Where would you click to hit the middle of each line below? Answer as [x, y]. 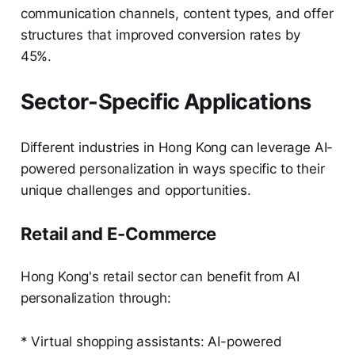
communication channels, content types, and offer [177, 14]
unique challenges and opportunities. [136, 191]
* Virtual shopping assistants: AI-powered [151, 342]
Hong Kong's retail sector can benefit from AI [160, 277]
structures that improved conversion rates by [160, 35]
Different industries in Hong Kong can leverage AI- [177, 148]
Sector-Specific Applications [166, 102]
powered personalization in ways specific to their [172, 169]
